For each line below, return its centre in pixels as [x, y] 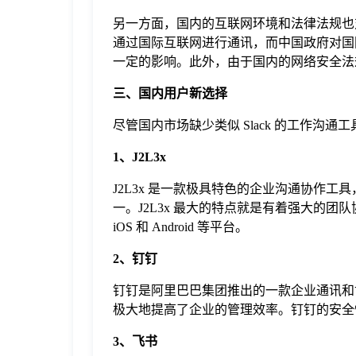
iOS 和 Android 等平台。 [180, 227]
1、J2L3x [139, 157]
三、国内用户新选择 [170, 94]
